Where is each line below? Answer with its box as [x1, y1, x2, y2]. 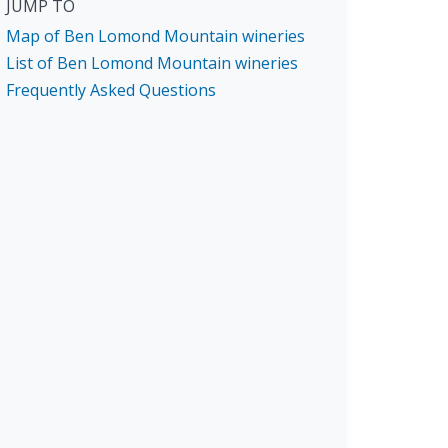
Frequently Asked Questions [6, 78, 216, 101]
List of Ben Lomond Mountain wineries [6, 51, 298, 74]
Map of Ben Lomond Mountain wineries [6, 24, 305, 47]
